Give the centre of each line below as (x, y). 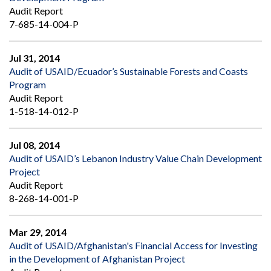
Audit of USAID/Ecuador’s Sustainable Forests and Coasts (129, 71)
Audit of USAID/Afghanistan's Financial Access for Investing (133, 245)
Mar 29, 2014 (38, 232)
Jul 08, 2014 (34, 145)
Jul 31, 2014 (34, 57)
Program (28, 84)
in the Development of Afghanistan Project (97, 258)
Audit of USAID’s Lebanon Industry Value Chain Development (135, 158)
